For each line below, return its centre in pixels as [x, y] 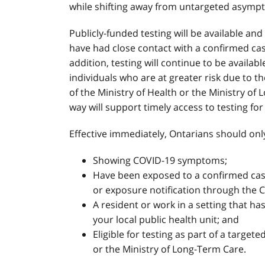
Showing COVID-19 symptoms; [160, 160]
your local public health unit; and [166, 219]
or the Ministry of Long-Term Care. [169, 249]
